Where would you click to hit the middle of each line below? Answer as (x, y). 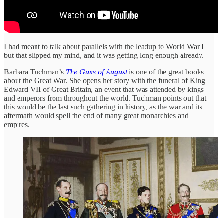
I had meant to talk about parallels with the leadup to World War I (104, 46)
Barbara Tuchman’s (35, 72)
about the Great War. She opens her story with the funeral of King (105, 80)
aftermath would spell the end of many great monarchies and (96, 115)
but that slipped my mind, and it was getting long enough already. (104, 55)
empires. (17, 124)
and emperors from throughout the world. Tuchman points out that (105, 98)
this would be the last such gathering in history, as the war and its (103, 107)
